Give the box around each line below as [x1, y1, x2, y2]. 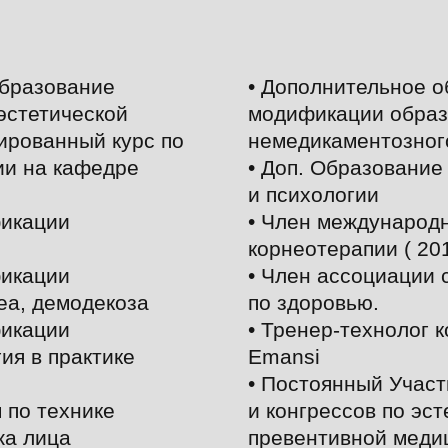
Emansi [248, 345, 320, 368]
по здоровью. [248, 291, 379, 314]
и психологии [248, 183, 379, 206]
